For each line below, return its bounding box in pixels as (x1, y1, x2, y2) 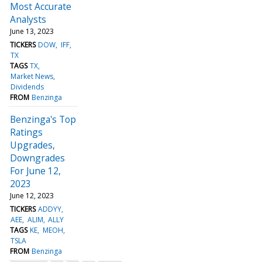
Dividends (11, 81, 44, 92)
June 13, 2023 (10, 26, 54, 36)
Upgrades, (10, 138, 55, 151)
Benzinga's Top (10, 112, 76, 126)
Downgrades (10, 151, 65, 164)
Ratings (10, 125, 43, 139)
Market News (11, 71, 54, 81)
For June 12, (10, 164, 61, 177)
